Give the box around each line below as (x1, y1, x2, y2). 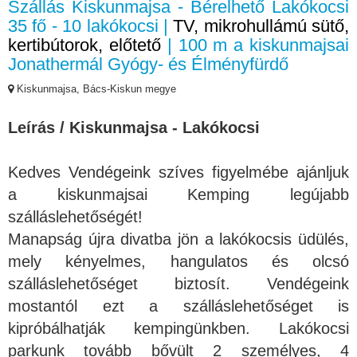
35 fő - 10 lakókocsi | (8, 16, 174, 37)
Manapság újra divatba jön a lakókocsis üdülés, (8, 230, 349, 249)
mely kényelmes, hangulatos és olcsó (8, 253, 349, 271)
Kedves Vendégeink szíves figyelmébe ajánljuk (8, 163, 349, 182)
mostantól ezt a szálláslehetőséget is (8, 297, 349, 316)
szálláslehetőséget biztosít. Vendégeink (8, 275, 349, 293)
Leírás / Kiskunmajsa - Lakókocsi (8, 119, 260, 137)
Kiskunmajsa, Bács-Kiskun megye (14, 83, 176, 96)
